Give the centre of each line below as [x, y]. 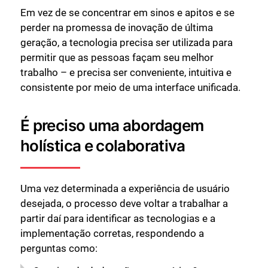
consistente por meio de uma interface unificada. [130, 87]
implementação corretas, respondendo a [112, 233]
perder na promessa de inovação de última [117, 27]
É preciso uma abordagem [112, 125]
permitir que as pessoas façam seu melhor [117, 57]
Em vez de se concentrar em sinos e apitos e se [127, 12]
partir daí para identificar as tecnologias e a [118, 218]
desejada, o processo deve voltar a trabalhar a [124, 203]
